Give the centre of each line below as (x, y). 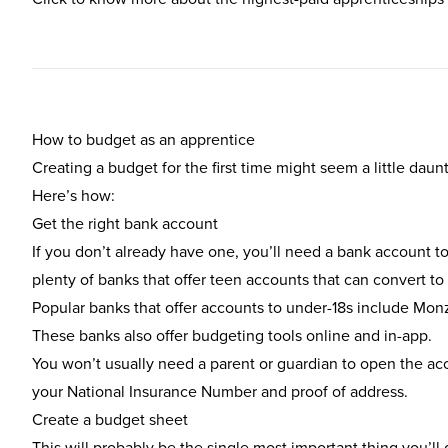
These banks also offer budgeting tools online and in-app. (232, 335)
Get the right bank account (125, 223)
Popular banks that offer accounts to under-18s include (222, 307)
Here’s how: (73, 195)
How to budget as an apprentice (143, 139)
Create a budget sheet (110, 419)
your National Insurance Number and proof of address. (220, 391)
